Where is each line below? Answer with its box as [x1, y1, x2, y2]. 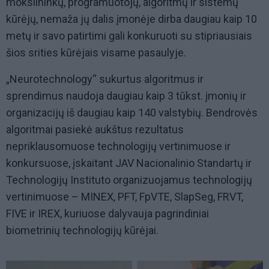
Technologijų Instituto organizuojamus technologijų [6, 174, 252, 187]
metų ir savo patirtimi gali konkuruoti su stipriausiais [6, 29, 252, 43]
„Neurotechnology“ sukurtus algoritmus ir [6, 73, 204, 86]
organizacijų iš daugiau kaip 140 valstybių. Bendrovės [6, 106, 258, 119]
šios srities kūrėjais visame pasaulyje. [6, 46, 186, 59]
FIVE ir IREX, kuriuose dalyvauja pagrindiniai [6, 207, 209, 220]
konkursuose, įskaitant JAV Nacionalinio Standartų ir [6, 157, 252, 170]
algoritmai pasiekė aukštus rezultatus [6, 123, 184, 136]
